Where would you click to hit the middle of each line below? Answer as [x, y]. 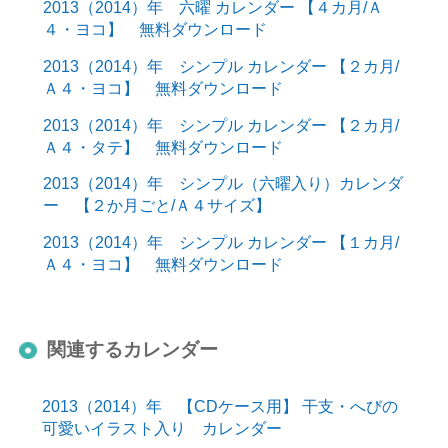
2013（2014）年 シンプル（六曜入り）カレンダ [222, 183]
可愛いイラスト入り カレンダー [161, 427]
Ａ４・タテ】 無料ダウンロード [162, 146]
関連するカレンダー [133, 350]
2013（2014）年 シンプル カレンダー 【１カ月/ [220, 241]
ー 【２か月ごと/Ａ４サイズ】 [156, 205]
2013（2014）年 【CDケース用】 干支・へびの [219, 405]
